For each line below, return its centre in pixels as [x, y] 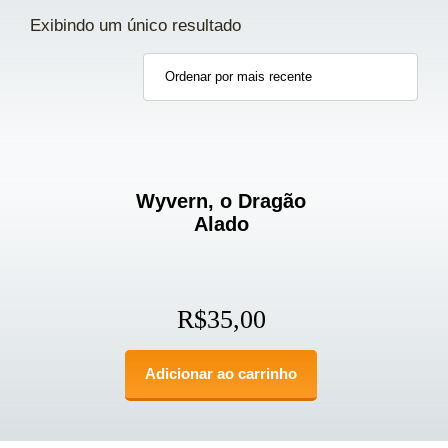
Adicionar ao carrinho [221, 373]
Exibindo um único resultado [135, 25]
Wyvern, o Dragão [221, 200]
